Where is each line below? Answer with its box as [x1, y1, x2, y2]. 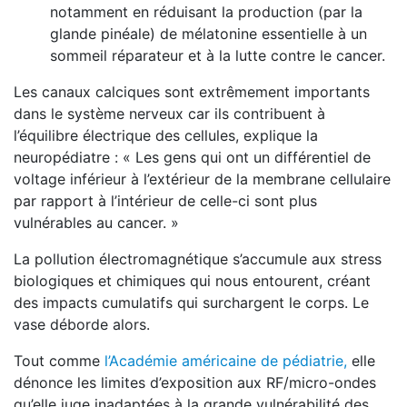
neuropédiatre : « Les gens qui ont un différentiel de [14, 148, 371, 166]
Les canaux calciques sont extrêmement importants [14, 83, 370, 101]
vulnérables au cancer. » [14, 213, 179, 232]
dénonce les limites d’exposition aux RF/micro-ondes [14, 373, 376, 392]
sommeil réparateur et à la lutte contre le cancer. [50, 46, 385, 65]
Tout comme [14, 352, 104, 370]
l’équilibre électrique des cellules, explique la [14, 126, 318, 144]
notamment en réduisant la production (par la [50, 3, 362, 21]
